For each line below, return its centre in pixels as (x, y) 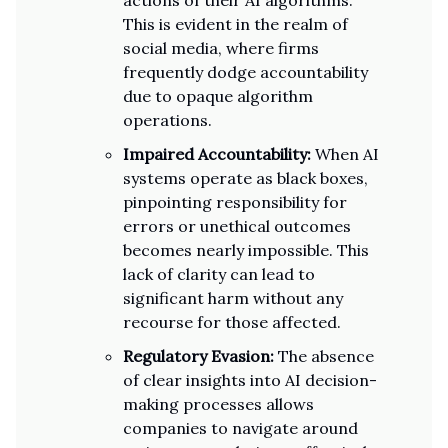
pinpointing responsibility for (235, 202)
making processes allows (218, 404)
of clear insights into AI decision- (250, 380)
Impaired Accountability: (217, 154)
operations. (167, 120)
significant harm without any (233, 298)
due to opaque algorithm (218, 96)
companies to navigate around (240, 428)
